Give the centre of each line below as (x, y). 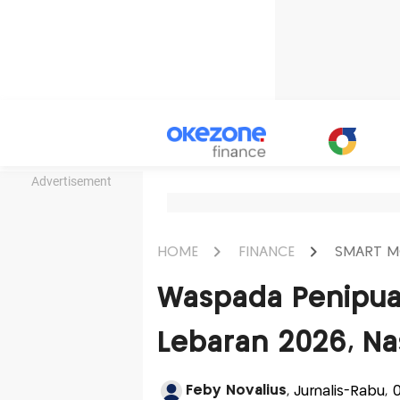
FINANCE (266, 252)
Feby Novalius (236, 391)
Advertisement (71, 181)
